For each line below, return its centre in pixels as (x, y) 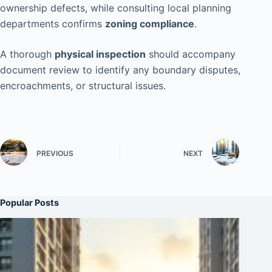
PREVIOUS (55, 153)
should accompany (191, 54)
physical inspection (100, 54)
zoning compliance (150, 24)
